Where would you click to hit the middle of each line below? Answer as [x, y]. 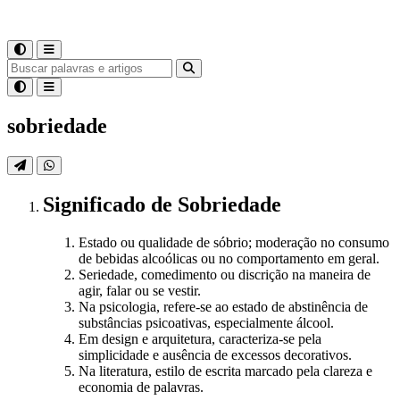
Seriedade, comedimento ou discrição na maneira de [225, 274]
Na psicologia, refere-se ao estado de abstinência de [223, 306]
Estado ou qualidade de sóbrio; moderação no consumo [234, 242]
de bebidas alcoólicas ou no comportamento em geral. [229, 258]
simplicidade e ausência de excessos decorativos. [215, 354]
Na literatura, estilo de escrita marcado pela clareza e [225, 371]
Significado [97, 204]
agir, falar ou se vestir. [140, 290]
